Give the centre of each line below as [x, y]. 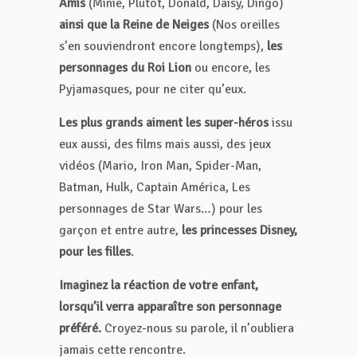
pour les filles [95, 252]
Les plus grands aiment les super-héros [164, 123]
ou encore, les [231, 68]
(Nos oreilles [244, 25]
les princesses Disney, [239, 231]
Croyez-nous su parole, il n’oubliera [198, 329]
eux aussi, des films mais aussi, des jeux [165, 145]
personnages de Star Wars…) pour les [161, 209]
